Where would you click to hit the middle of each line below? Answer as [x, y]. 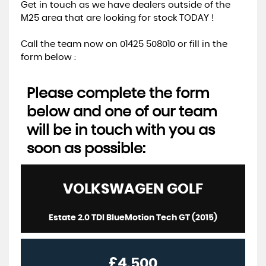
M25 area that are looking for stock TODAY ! [117, 18]
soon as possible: [86, 149]
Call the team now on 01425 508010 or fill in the [124, 44]
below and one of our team [122, 112]
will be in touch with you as [121, 131]
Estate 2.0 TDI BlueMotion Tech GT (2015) [133, 218]
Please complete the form [118, 94]
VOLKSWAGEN [113, 189]
